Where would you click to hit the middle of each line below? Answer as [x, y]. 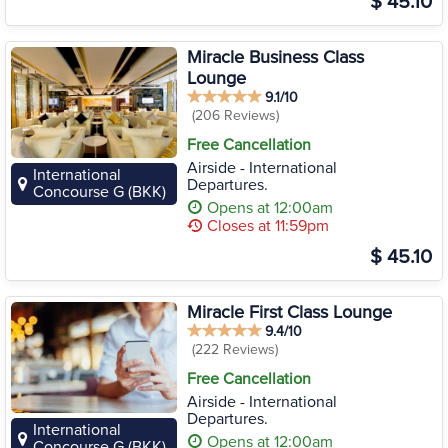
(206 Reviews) [235, 115]
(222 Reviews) [234, 349]
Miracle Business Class [275, 57]
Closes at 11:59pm [265, 226]
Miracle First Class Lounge [289, 312]
